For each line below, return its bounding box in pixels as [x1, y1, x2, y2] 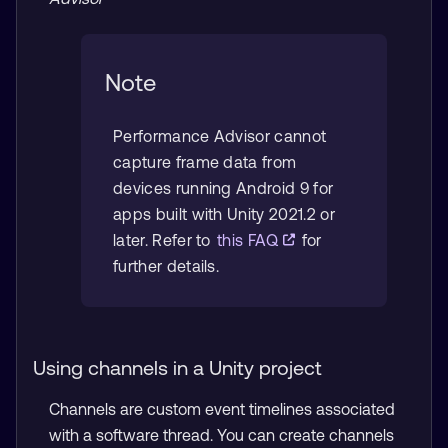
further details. [113, 256, 220, 275]
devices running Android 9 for [113, 178, 334, 197]
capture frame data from [113, 152, 297, 171]
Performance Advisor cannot [113, 126, 327, 145]
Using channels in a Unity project [33, 355, 322, 379]
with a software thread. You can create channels [49, 425, 394, 444]
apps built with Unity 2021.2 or [113, 204, 335, 223]
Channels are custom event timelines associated [49, 399, 395, 418]
